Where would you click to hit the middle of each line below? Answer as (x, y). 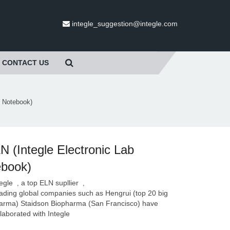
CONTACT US (26, 63)
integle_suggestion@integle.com (125, 23)
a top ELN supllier (50, 183)
